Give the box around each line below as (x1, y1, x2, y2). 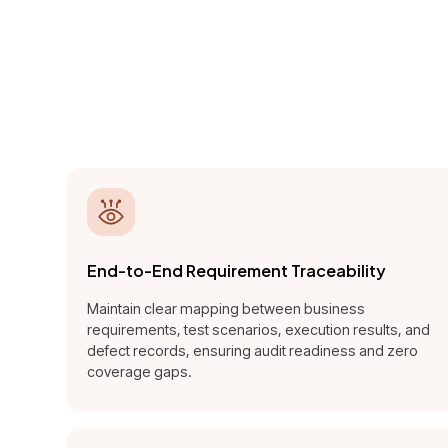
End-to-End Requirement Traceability (87, 260, 387, 282)
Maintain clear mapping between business (87, 300, 366, 318)
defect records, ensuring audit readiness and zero (87, 342, 419, 360)
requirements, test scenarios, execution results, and (87, 321, 431, 339)
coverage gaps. (87, 363, 193, 381)
